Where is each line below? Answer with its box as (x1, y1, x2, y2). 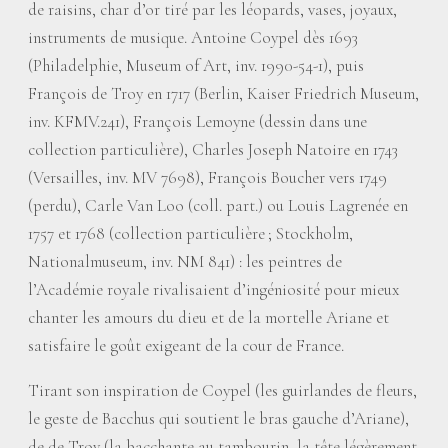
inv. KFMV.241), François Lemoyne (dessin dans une (28, 111, 367, 132)
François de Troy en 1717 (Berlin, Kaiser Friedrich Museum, (28, 83, 419, 104)
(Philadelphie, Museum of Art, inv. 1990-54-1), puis (28, 55, 364, 76)
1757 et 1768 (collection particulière (28, 223, 265, 244)
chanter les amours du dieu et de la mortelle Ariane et (28, 307, 389, 328)
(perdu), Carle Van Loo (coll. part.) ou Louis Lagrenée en (28, 195, 408, 216)
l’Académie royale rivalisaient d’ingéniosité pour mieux (28, 279, 399, 300)
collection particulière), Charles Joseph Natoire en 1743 (28, 139, 398, 160)
